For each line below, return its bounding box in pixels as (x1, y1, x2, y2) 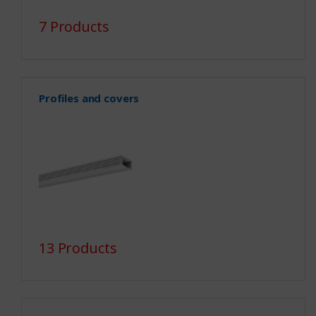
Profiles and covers (38, 90, 140, 105)
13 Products (38, 238, 117, 258)
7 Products (38, 17, 109, 37)
